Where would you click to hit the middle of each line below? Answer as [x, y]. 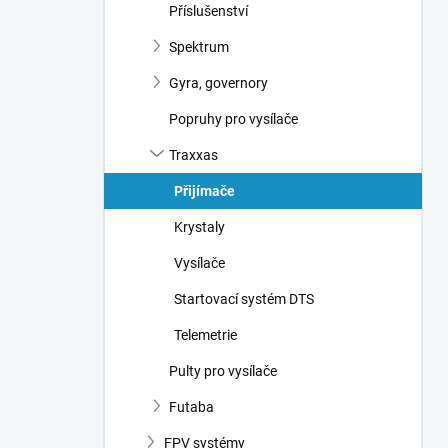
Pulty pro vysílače [223, 371]
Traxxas [193, 155]
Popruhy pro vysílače [233, 119]
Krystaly [199, 227]
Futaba [191, 407]
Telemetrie [205, 335]
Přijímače [204, 191]
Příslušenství [208, 11]
